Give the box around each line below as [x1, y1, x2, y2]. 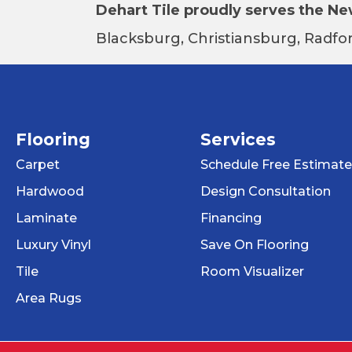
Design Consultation [200, 183, 331, 199]
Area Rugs [16, 290, 82, 306]
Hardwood [16, 183, 84, 199]
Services [200, 129, 276, 149]
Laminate [16, 210, 77, 225]
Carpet [16, 156, 60, 172]
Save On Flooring [200, 236, 309, 252]
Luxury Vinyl [16, 236, 91, 252]
